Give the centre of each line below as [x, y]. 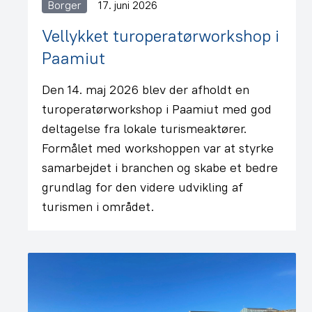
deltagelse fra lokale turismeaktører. [144, 128]
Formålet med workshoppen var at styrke [158, 148]
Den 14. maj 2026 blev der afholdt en [146, 89]
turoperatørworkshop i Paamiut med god [157, 109]
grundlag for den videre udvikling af [142, 187]
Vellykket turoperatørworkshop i [161, 36]
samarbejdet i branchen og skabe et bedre [160, 167]
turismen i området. [98, 206]
